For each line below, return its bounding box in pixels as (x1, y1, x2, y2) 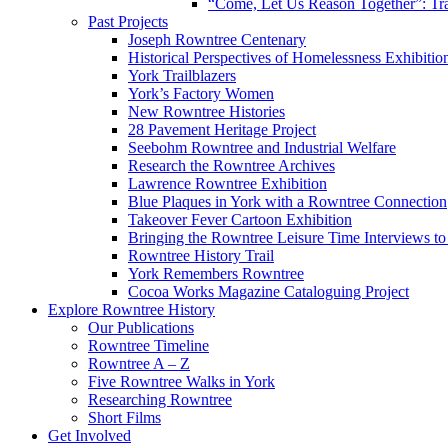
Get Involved (48, 427, 131, 444)
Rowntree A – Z (88, 355, 190, 372)
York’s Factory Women (128, 85, 274, 102)
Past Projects (88, 13, 168, 30)
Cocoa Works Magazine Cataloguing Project (128, 283, 409, 300)
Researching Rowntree (88, 391, 232, 408)
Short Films (88, 409, 161, 426)
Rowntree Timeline (88, 337, 209, 354)
